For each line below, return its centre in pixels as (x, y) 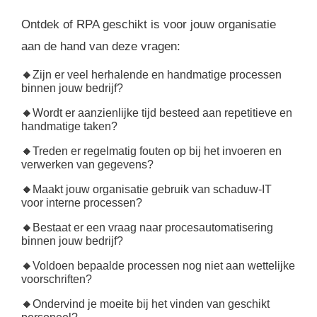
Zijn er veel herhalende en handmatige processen (157, 74)
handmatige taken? (69, 126)
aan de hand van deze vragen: (101, 47)
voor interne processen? (82, 202)
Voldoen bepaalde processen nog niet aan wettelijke (164, 265)
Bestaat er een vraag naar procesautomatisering (153, 227)
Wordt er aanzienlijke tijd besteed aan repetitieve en (162, 113)
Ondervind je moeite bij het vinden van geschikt (151, 304)
